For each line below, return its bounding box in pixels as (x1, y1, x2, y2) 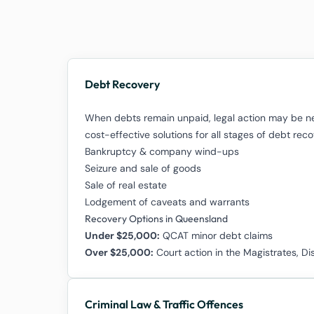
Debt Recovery (85, 77, 160, 91)
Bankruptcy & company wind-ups (85, 145, 239, 158)
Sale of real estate (85, 179, 167, 191)
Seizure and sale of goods (85, 162, 201, 175)
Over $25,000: (85, 246, 153, 259)
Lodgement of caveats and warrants (85, 196, 250, 208)
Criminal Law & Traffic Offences (85, 297, 243, 311)
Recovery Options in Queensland (85, 212, 228, 225)
